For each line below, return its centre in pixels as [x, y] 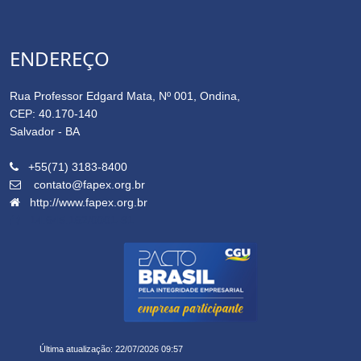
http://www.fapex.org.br [89, 202]
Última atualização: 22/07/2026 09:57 [111, 349]
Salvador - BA [45, 131]
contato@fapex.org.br [89, 184]
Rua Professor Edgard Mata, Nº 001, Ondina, [125, 95]
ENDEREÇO [60, 58]
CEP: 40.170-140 [54, 113]
